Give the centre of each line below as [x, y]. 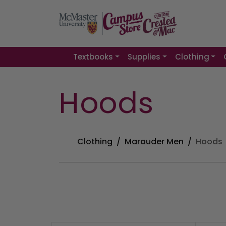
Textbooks [93, 57]
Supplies [144, 57]
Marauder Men [154, 142]
